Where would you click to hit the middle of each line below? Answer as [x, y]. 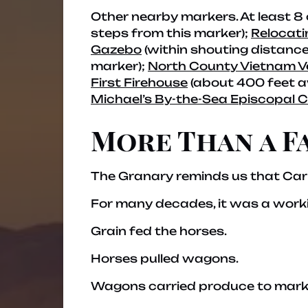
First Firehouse [139, 82]
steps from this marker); [171, 33]
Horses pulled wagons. [165, 258]
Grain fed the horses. [159, 231]
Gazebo [116, 49]
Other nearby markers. [165, 16]
